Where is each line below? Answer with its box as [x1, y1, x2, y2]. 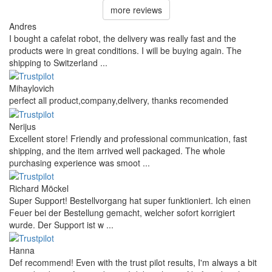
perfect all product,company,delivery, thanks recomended [9, 94, 228, 107]
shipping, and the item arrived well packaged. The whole [9, 144, 225, 157]
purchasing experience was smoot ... [9, 156, 150, 169]
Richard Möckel [9, 182, 69, 195]
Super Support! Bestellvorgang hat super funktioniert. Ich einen [9, 194, 251, 207]
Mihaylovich [9, 82, 54, 95]
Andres [9, 20, 36, 33]
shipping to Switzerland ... [9, 56, 107, 69]
